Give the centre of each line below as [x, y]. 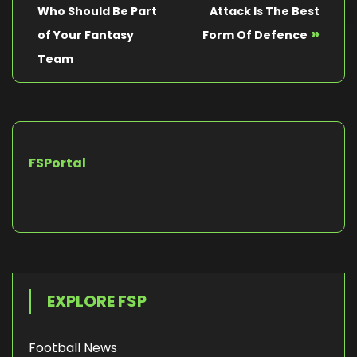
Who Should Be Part [97, 12]
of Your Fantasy [86, 35]
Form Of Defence [255, 35]
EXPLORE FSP [97, 302]
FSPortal [57, 163]
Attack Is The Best [265, 12]
